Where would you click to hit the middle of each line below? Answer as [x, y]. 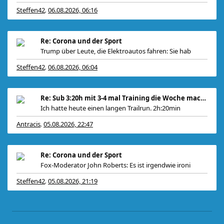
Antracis [28, 124]
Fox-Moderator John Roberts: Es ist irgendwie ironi [115, 165]
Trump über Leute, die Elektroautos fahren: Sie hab [116, 51]
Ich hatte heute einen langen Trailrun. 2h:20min [110, 108]
